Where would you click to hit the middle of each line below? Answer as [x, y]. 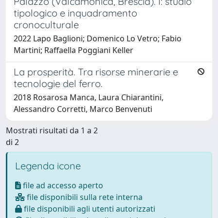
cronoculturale [46, 24]
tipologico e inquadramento [75, 13]
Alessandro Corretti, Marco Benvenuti [83, 109]
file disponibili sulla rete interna [84, 197]
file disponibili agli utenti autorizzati [89, 209]
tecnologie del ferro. [58, 83]
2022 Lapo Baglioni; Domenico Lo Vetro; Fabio [98, 38]
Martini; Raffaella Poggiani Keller [73, 50]
